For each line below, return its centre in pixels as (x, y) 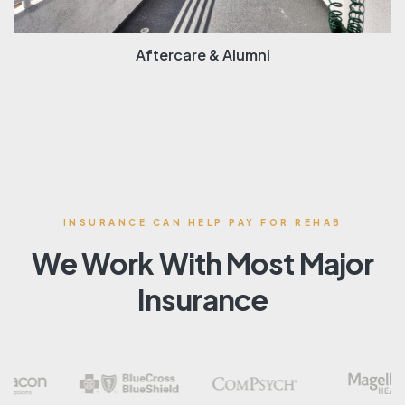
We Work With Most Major (202, 263)
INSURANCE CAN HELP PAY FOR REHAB (202, 222)
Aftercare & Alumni (202, 54)
